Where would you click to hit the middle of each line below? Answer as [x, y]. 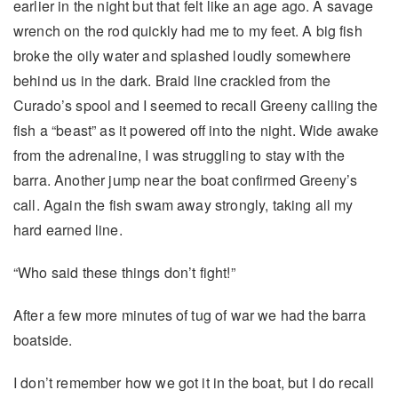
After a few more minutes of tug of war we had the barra [190, 315]
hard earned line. [68, 230]
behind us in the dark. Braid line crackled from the [172, 81]
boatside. [43, 340]
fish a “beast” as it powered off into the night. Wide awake [196, 131]
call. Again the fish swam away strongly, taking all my [183, 205]
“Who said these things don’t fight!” [124, 273]
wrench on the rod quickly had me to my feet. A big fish [188, 31]
